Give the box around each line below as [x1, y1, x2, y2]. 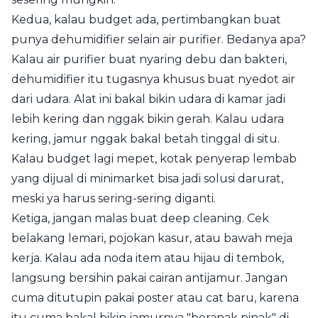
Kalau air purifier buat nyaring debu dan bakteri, [11, 52, 287, 66]
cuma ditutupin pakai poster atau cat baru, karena [11, 290, 299, 305]
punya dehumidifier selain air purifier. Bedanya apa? [11, 32, 306, 46]
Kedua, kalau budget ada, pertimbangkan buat [11, 12, 281, 26]
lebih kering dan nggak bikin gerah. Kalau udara [11, 111, 284, 126]
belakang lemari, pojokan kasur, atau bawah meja [11, 231, 292, 245]
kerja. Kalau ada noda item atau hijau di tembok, [11, 251, 284, 265]
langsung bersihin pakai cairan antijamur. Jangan [11, 270, 287, 285]
